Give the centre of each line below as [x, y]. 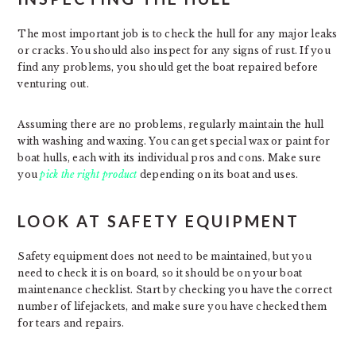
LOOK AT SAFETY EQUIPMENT [159, 221]
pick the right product [89, 174]
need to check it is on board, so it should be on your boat [160, 273]
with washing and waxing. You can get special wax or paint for [174, 141]
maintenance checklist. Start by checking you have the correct [175, 289]
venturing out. [53, 83]
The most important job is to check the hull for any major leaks [178, 33]
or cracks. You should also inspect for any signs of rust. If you [174, 50]
